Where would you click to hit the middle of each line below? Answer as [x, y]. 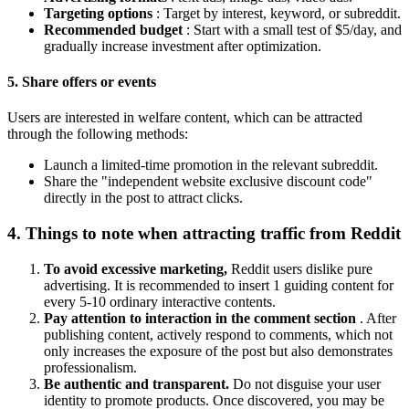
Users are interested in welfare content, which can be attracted [185, 118]
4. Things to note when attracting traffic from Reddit [204, 233]
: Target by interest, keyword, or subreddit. [277, 13]
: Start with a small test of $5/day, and [292, 29]
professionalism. [90, 367]
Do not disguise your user [305, 383]
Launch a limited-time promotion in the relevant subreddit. [211, 165]
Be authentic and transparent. [136, 383]
